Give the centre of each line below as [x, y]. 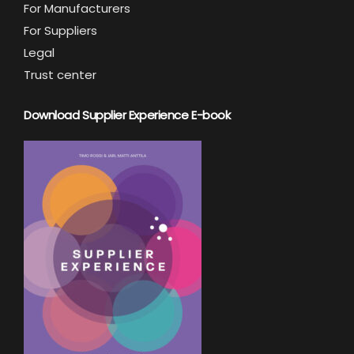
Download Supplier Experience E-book [127, 115]
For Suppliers [60, 30]
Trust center [60, 75]
